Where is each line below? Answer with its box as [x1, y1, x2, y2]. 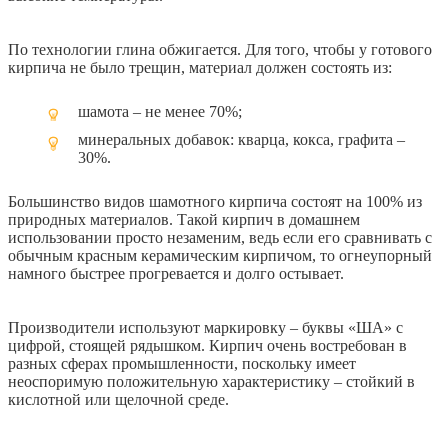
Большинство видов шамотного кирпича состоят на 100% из [8, 192, 422, 210]
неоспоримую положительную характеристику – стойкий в [8, 372, 415, 390]
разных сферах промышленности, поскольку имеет [8, 354, 356, 372]
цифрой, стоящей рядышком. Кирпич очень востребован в [8, 336, 407, 354]
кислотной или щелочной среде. [8, 390, 229, 408]
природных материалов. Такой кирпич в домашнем [8, 210, 360, 228]
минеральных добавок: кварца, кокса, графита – [78, 130, 405, 148]
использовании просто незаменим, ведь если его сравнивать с [8, 228, 432, 246]
